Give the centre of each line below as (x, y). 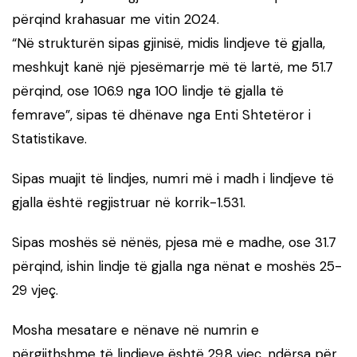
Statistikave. (49, 138)
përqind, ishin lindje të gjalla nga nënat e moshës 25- (177, 266)
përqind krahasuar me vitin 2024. (116, 19)
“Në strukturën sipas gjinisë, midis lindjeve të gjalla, (169, 43)
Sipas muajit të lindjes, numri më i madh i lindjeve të (173, 178)
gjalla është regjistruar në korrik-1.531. (129, 202)
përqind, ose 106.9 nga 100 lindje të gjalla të (148, 90)
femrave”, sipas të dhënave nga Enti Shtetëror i (161, 114)
